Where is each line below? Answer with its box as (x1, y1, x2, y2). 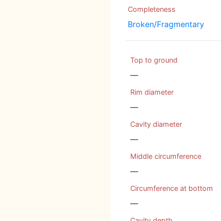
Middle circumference (130, 152, 201, 160)
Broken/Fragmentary (128, 19, 204, 29)
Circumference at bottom (130, 184, 213, 192)
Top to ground (130, 56, 178, 64)
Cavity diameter (130, 120, 182, 128)
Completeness (128, 5, 176, 13)
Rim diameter (130, 88, 174, 96)
